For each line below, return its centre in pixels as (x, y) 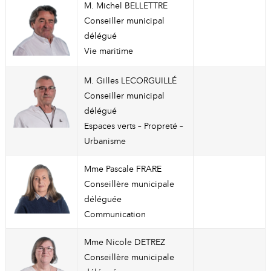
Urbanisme (105, 141)
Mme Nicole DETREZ (124, 242)
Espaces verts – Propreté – (133, 126)
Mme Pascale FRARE (122, 169)
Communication (115, 214)
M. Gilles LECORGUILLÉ (130, 81)
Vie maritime (108, 51)
